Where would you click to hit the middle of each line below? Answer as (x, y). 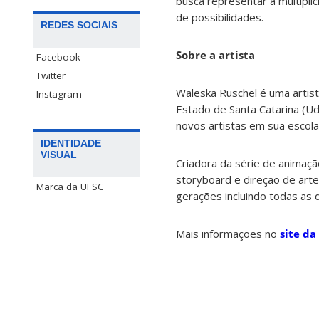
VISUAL (59, 155)
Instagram (59, 94)
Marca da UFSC (70, 187)
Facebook (58, 57)
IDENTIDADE (71, 143)
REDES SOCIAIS (79, 25)
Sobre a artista (215, 55)
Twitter (51, 76)
